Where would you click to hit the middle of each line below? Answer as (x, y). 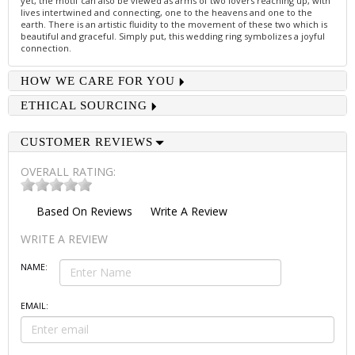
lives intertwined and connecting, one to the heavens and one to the (166, 13)
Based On (63, 211)
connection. (46, 48)
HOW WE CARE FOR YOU (98, 81)
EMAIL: (34, 305)
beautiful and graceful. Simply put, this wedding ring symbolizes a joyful (173, 36)
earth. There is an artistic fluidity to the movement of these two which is (174, 25)
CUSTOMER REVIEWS (87, 142)
